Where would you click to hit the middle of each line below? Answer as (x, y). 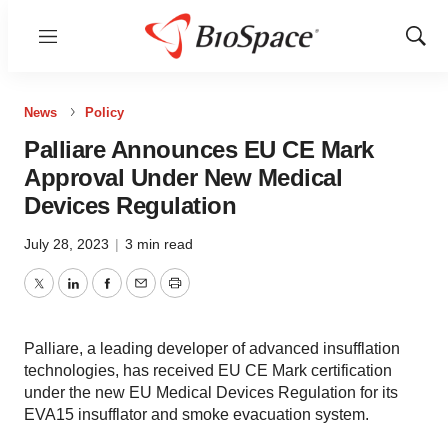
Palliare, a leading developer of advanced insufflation (212, 348)
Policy (104, 112)
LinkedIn (102, 295)
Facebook (141, 295)
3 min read (159, 244)
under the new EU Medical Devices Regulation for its (211, 392)
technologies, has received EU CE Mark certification (208, 370)
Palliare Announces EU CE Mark (199, 149)
